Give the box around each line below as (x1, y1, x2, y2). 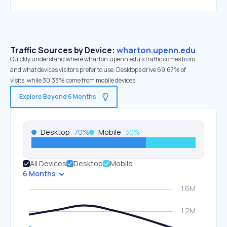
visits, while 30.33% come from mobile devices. (10, 76, 137, 85)
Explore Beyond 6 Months (19, 92, 96, 101)
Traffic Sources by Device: (10, 45, 117, 56)
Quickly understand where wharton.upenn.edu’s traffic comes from (10, 55, 195, 63)
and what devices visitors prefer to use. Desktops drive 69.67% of (10, 65, 186, 74)
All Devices (30, 159, 66, 168)
